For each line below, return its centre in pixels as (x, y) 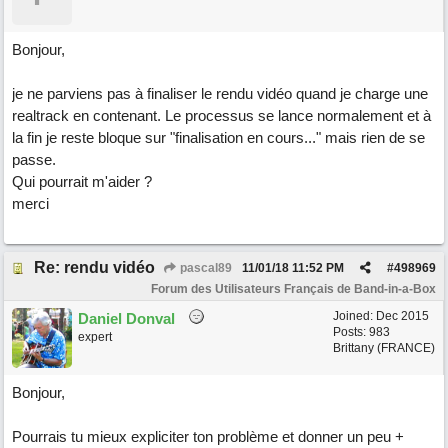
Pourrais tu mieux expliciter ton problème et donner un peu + (208, 436)
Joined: (354, 316)
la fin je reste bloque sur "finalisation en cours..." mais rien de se (218, 137)
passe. (34, 159)
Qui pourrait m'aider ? (82, 181)
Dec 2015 (402, 316)
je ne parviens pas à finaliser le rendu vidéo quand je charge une (220, 93)
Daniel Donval (126, 318)
